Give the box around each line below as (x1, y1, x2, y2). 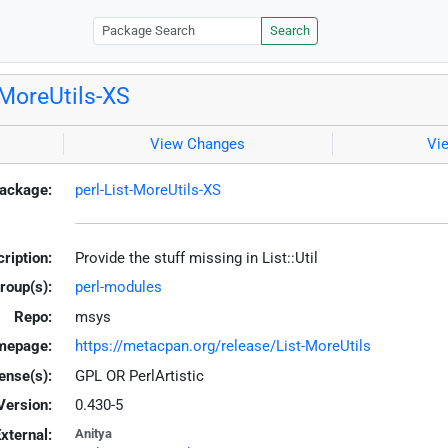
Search (269, 23, 310, 39)
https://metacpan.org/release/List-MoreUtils (74, 337, 371, 356)
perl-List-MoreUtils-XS (74, 180, 221, 199)
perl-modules (74, 278, 162, 297)
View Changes (150, 135, 246, 154)
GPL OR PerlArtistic (74, 366, 204, 385)
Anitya (74, 425, 112, 441)
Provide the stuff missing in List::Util (74, 248, 318, 267)
